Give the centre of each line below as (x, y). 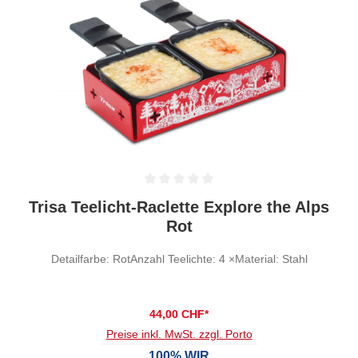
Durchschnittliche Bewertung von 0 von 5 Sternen (161, 197)
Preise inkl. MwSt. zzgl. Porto (179, 334)
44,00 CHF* (179, 314)
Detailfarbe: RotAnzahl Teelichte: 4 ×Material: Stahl (179, 259)
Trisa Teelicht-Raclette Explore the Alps (179, 207)
